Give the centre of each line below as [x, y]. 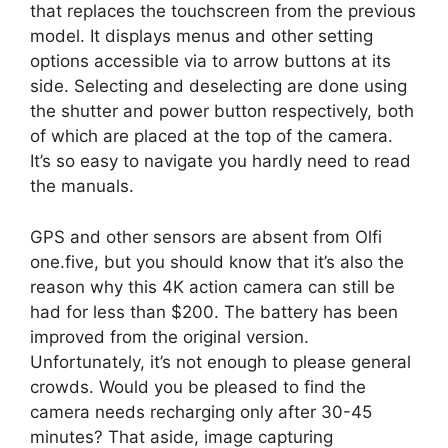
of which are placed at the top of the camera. [211, 136]
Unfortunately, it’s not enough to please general [220, 361]
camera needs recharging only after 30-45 [201, 411]
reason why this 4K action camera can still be [212, 286]
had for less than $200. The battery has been [214, 311]
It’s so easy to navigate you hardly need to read [220, 161]
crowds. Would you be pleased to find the [198, 386]
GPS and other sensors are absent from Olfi [206, 236]
